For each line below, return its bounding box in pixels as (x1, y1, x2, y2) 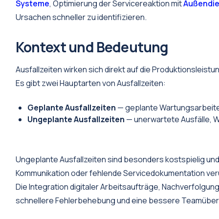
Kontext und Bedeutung (16, 38, 169, 56)
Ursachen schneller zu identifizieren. (16, 12, 147, 22)
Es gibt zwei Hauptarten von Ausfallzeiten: (16, 78, 166, 88)
